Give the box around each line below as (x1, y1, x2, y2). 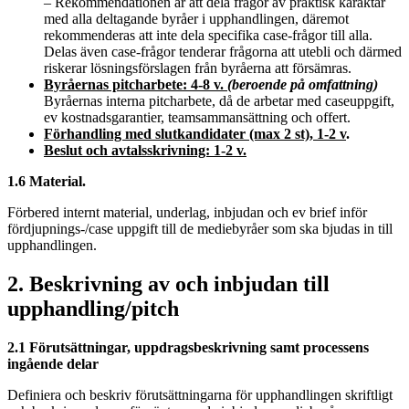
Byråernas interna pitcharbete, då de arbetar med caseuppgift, (44, 93, 394, 110)
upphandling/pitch (7, 296, 179, 320)
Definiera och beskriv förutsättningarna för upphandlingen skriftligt (7, 386, 393, 403)
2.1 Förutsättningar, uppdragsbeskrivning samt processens (7, 339, 369, 355)
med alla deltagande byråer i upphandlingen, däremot (44, 11, 349, 27)
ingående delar (7, 355, 99, 372)
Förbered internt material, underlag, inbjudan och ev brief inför (7, 204, 367, 221)
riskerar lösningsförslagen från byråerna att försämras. (44, 60, 351, 77)
